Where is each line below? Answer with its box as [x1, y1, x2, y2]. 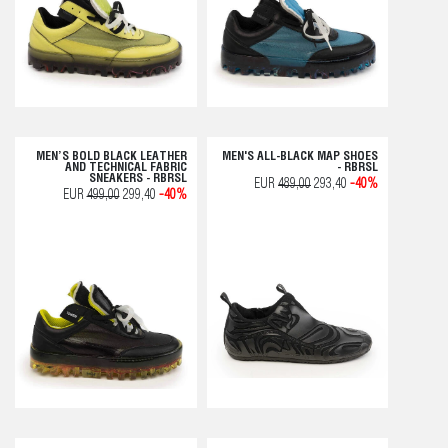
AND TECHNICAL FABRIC [64, 161, 187, 174]
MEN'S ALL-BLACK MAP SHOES [222, 150, 378, 163]
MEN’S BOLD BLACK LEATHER [35, 150, 187, 163]
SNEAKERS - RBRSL [88, 172, 187, 185]
